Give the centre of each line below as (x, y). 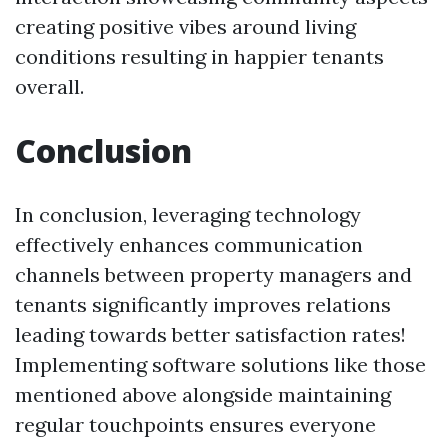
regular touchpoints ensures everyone (195, 424)
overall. (49, 86)
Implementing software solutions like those (220, 364)
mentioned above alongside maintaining (203, 394)
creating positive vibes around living (185, 26)
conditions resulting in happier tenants (199, 56)
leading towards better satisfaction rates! (210, 334)
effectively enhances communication (189, 244)
